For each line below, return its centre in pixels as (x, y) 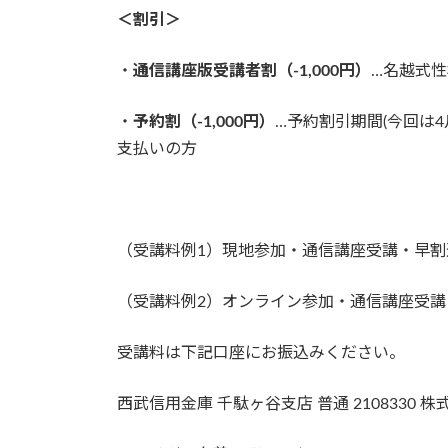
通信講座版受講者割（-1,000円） (252, 70)
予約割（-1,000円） (204, 121)
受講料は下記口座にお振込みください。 (261, 352)
